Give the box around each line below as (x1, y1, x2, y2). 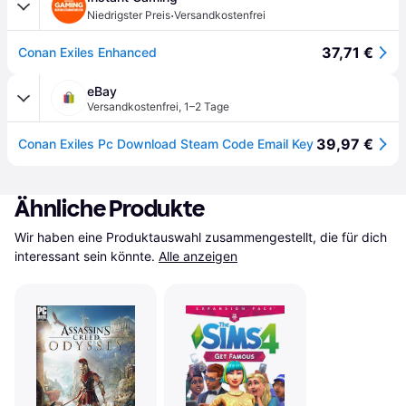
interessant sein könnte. (14, 248, 155, 264)
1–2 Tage (184, 100, 229, 113)
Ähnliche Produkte (14, 195, 205, 223)
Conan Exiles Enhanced (18, 44, 157, 60)
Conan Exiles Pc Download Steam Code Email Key (18, 136, 314, 151)
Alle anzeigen (159, 248, 237, 264)
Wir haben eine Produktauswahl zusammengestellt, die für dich (14, 229, 387, 245)
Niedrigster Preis (87, 8, 170, 22)
